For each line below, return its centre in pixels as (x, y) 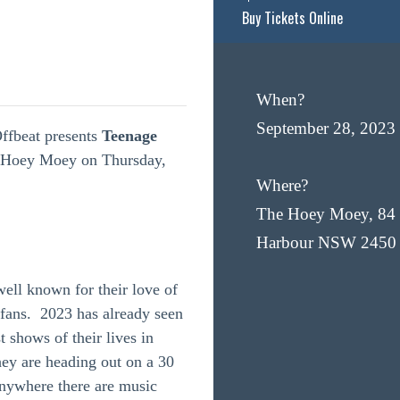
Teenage (129, 136)
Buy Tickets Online (292, 18)
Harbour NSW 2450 (326, 242)
